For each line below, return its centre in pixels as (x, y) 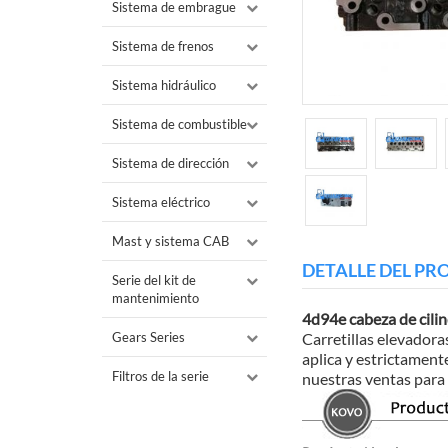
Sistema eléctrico (161, 202)
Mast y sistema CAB (170, 241)
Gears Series (148, 337)
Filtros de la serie (160, 376)
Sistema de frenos (163, 46)
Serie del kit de (154, 280)
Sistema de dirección (170, 163)
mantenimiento (155, 298)
